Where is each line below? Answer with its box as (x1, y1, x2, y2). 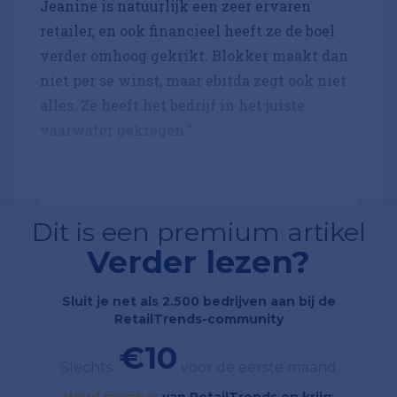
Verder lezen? (87, 243, 310, 282)
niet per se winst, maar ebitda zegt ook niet (40, 71, 346, 90)
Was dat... (40, 185, 108, 205)
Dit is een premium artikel (31, 216, 366, 248)
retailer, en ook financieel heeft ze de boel (40, 21, 335, 41)
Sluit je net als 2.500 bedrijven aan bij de (61, 293, 336, 310)
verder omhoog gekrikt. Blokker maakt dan (40, 46, 348, 66)
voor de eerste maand (181, 359, 337, 377)
